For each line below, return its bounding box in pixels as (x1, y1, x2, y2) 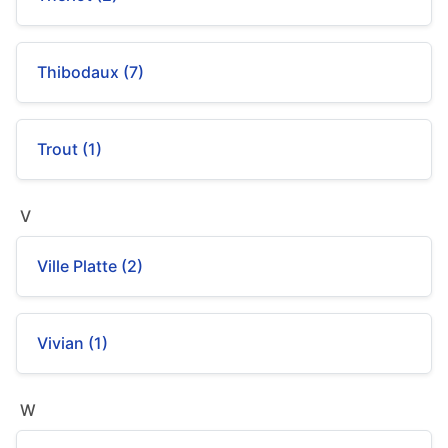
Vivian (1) (37, 333, 108, 353)
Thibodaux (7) (37, 62, 144, 82)
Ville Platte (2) (37, 256, 143, 276)
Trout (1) (37, 139, 102, 159)
